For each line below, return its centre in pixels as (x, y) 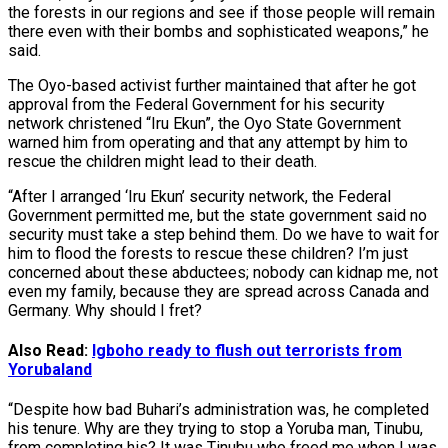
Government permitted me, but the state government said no (217, 215)
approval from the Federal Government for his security (196, 104)
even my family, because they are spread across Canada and (218, 291)
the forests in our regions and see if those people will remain (221, 12)
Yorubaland (50, 370)
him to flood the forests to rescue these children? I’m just (208, 253)
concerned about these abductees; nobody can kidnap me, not (223, 272)
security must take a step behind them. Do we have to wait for (223, 234)
